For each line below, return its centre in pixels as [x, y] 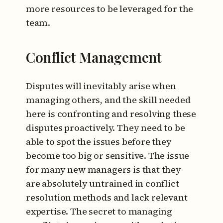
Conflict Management [94, 57]
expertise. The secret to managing [99, 211]
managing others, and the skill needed [108, 100]
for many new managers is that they [104, 169]
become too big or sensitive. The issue [108, 156]
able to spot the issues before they [99, 142]
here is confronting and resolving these [111, 114]
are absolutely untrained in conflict [103, 183]
